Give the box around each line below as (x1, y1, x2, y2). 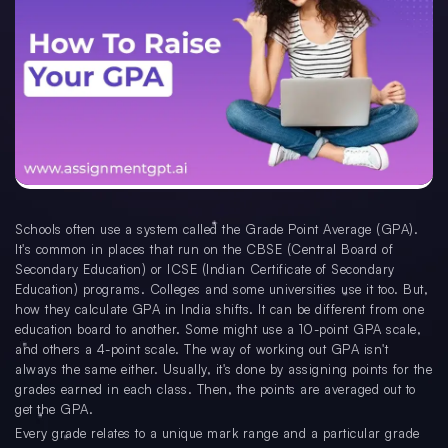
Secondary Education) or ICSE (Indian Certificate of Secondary (15, 261, 395, 278)
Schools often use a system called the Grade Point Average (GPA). (15, 221, 418, 238)
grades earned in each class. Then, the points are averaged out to (15, 381, 416, 398)
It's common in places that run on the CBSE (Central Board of (15, 241, 393, 258)
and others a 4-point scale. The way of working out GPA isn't (15, 341, 388, 358)
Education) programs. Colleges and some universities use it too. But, (15, 281, 428, 298)
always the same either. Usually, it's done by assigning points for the (15, 361, 432, 378)
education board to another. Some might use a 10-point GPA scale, (15, 321, 421, 338)
